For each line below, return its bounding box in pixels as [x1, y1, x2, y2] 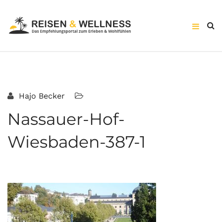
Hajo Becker [16, 91, 65, 101]
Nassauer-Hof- [7, 109, 125, 129]
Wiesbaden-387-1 [7, 132, 146, 152]
